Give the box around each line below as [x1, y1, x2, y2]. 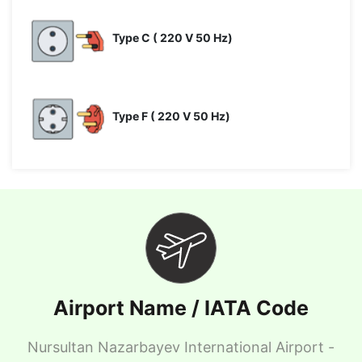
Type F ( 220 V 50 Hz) [112, 109, 230, 124]
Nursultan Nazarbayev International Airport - [27, 339, 335, 356]
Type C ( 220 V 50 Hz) [112, 31, 233, 45]
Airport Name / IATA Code [53, 296, 309, 321]
